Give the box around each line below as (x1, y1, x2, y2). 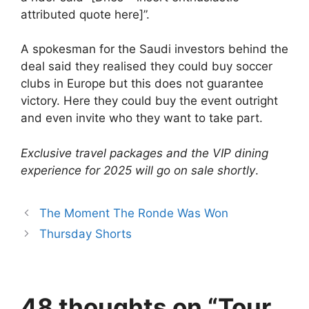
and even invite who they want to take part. (21, 111, 263, 126)
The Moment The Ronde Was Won (39, 206, 229, 220)
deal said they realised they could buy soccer (21, 59, 272, 74)
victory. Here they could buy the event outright (21, 94, 278, 108)
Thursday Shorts (39, 226, 132, 241)
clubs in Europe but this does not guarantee (21, 77, 263, 91)
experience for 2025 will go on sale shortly (21, 163, 255, 177)
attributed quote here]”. (21, 7, 150, 21)
